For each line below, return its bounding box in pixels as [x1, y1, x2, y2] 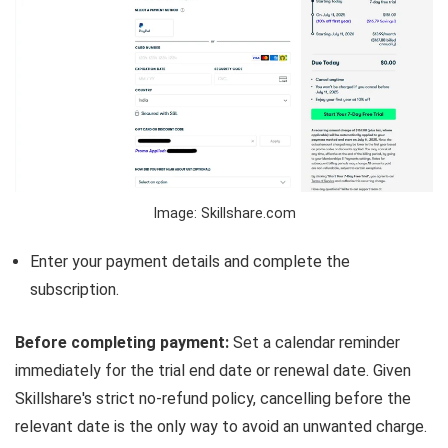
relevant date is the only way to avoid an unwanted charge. [15, 417, 427, 437]
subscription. [30, 280, 119, 300]
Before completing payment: [15, 333, 229, 353]
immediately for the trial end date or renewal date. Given [15, 361, 411, 381]
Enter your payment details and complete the [30, 252, 350, 272]
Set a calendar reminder [229, 333, 400, 353]
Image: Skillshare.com [152, 205, 296, 223]
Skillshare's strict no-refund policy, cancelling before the [15, 389, 411, 409]
